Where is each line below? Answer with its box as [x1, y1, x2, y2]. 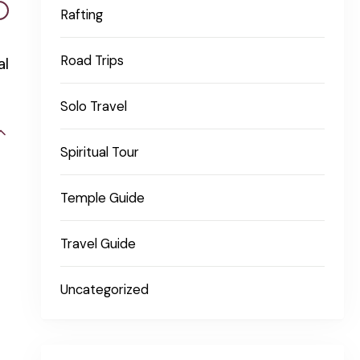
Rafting [60, 6, 104, 23]
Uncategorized [60, 280, 149, 298]
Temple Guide [60, 189, 145, 207]
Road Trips [60, 51, 125, 69]
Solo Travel [60, 97, 128, 115]
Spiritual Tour [60, 143, 140, 161]
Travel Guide [60, 235, 137, 252]
